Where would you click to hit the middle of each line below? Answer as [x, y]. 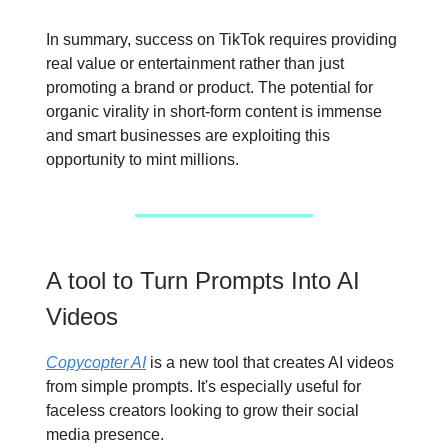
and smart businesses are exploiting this [188, 135]
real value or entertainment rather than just [195, 63]
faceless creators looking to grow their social [202, 410]
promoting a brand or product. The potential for [209, 87]
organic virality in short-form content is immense [214, 111]
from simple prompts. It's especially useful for [203, 386]
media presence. [105, 434]
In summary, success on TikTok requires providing [221, 39]
